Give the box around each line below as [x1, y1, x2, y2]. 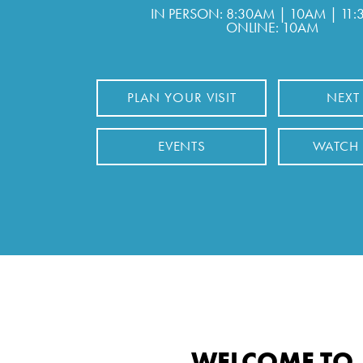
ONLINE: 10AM [225, 18, 319, 36]
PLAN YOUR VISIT [126, 88, 237, 106]
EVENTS [157, 137, 207, 155]
